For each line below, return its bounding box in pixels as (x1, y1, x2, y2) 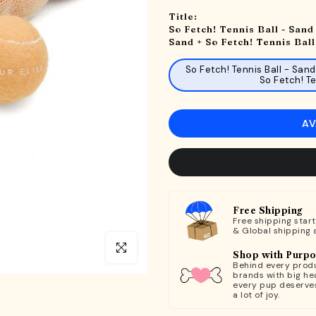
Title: (169, 10, 197, 22)
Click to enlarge (106, 241, 178, 254)
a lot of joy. (233, 288, 280, 300)
